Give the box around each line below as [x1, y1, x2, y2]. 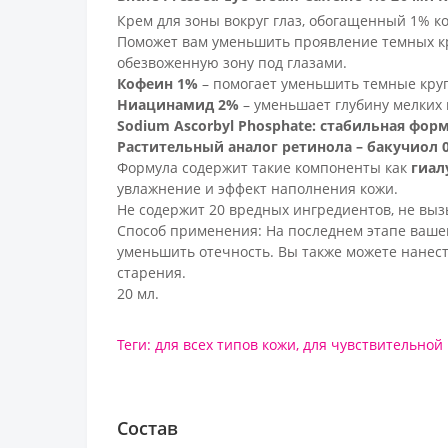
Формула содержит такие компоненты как [117, 157, 411, 177]
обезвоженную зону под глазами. [117, 52, 347, 72]
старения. [117, 262, 186, 282]
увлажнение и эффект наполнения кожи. [117, 178, 398, 198]
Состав [117, 415, 178, 440]
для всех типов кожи [155, 334, 296, 354]
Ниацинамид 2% [117, 94, 239, 114]
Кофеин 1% [117, 73, 202, 93]
